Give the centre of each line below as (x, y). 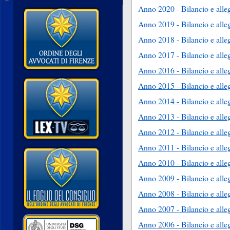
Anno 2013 (157, 116)
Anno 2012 (157, 132)
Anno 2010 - (160, 162)
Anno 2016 (157, 70)
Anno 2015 (157, 85)
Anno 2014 (157, 101)
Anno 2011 (157, 147)
